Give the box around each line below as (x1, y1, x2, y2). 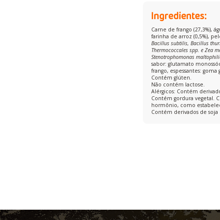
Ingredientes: (151, 9, 207, 22)
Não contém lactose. (151, 81, 205, 88)
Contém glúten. (151, 74, 192, 81)
